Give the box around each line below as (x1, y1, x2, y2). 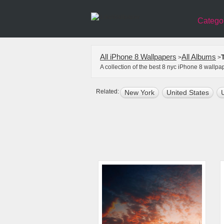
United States (166, 88, 209, 96)
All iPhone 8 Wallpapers (100, 52, 176, 61)
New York (124, 88, 154, 96)
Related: (96, 88, 119, 95)
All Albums (181, 52, 216, 61)
